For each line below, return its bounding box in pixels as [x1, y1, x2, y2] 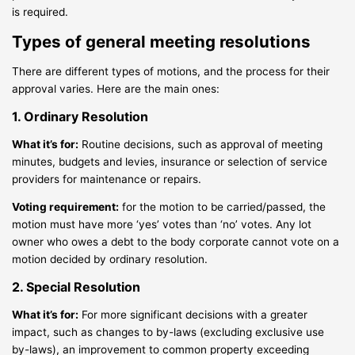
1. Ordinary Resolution [12, 109, 149, 125]
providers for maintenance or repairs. [12, 172, 202, 185]
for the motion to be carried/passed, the [119, 200, 326, 214]
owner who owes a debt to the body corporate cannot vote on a [12, 235, 340, 249]
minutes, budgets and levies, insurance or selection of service [12, 155, 328, 168]
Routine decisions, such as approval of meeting [78, 137, 323, 151]
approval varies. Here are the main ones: [12, 82, 220, 96]
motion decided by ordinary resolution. [12, 253, 212, 266]
